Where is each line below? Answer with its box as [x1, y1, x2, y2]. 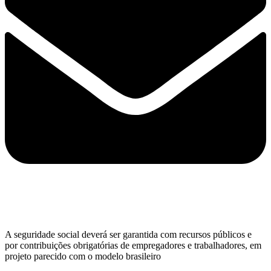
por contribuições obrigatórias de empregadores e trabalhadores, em [5, 240, 261, 250]
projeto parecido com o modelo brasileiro [5, 250, 161, 261]
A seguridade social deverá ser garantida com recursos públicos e [5, 229, 252, 240]
